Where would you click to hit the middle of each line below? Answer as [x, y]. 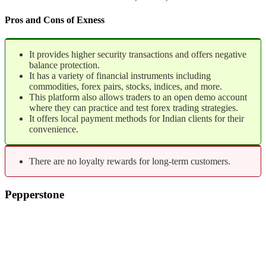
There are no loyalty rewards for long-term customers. [130, 161]
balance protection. [64, 65]
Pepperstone [34, 195]
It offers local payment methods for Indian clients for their [137, 119]
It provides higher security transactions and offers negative [138, 55]
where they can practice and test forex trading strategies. [134, 108]
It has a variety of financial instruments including [120, 76]
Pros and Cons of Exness [55, 20]
